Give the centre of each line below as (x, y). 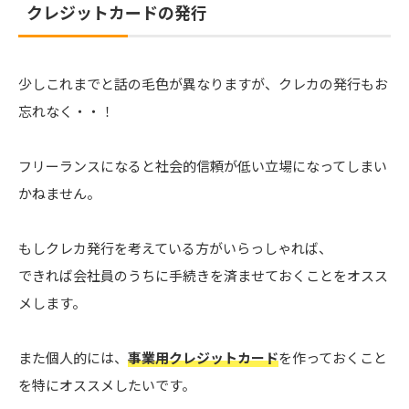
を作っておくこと (333, 358)
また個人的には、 (73, 358)
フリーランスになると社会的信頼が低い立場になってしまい (203, 166)
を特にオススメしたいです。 (107, 385)
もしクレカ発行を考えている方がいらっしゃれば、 (175, 248)
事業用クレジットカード (203, 358)
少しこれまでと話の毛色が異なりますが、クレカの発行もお (203, 84)
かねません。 (59, 194)
